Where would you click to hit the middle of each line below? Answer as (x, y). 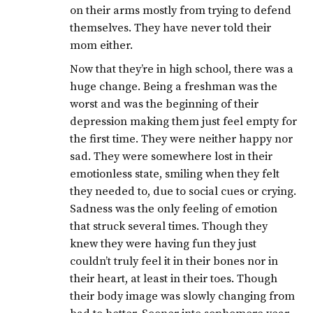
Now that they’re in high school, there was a (182, 69)
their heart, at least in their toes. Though (174, 278)
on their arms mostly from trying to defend (181, 11)
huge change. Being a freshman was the (174, 86)
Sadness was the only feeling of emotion (174, 209)
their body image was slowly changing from (183, 296)
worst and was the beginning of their (165, 104)
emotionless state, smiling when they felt (175, 174)
